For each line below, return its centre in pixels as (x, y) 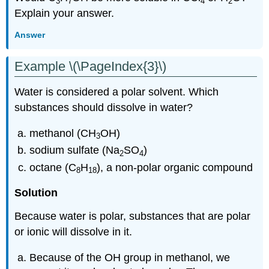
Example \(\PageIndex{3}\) (91, 66)
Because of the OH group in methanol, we (130, 257)
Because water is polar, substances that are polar (133, 216)
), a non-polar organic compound (175, 167)
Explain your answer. (65, 14)
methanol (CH (63, 134)
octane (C (53, 167)
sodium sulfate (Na (75, 150)
